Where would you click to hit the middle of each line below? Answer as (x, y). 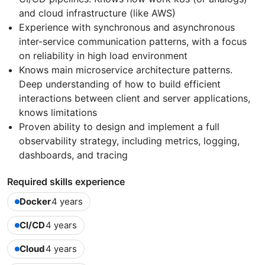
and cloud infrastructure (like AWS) (97, 13)
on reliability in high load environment (103, 56)
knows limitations (58, 113)
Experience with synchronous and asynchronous (127, 28)
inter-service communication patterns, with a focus (133, 42)
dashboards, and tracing (73, 155)
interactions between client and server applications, (135, 98)
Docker (35, 202)
